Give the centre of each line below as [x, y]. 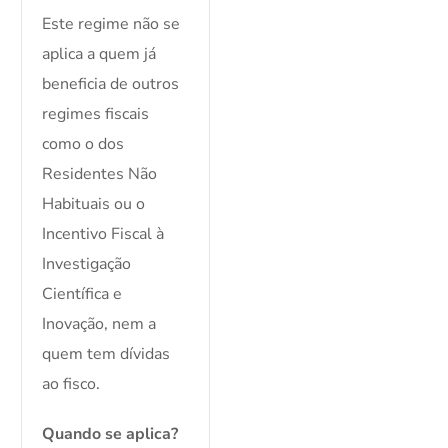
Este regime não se [111, 24]
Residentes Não [100, 174]
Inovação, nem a [99, 324]
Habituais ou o [94, 204]
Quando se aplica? [110, 434]
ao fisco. [71, 384]
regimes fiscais [96, 114]
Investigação [87, 264]
